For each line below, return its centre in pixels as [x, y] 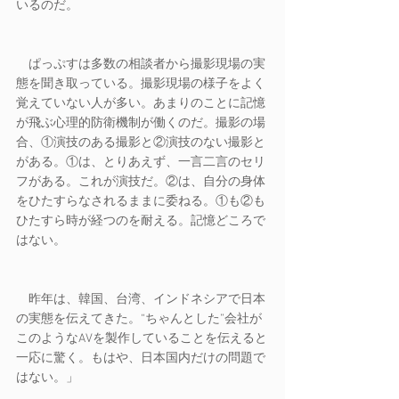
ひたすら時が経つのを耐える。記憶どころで [141, 221]
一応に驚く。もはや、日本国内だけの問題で [141, 358]
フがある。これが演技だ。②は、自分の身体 [141, 182]
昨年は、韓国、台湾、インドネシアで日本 [141, 300]
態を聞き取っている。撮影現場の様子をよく [141, 84]
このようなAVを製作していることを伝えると [142, 339]
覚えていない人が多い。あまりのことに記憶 [141, 104]
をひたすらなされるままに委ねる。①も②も [141, 202]
